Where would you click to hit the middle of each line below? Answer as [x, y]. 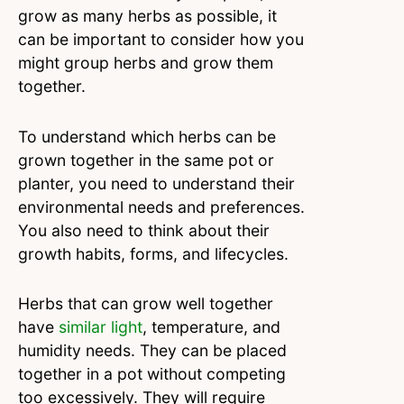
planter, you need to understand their [156, 183]
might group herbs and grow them [146, 62]
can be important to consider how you [161, 39]
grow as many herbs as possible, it [147, 15]
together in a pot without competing [152, 374]
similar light [101, 327]
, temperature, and [211, 327]
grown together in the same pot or [146, 160]
